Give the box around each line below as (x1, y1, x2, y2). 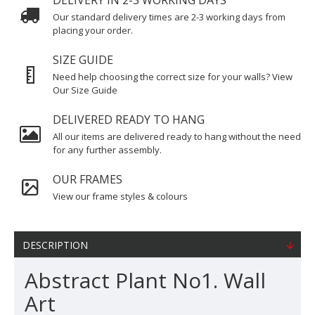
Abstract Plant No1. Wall (25, 266, 266, 295)
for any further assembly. (53, 143, 162, 156)
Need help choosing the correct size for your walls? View (53, 70, 292, 83)
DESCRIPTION (22, 238, 88, 252)
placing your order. (53, 24, 133, 37)
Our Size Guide (53, 84, 117, 96)
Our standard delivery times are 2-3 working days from (53, 11, 285, 23)
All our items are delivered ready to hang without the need (53, 130, 301, 143)
